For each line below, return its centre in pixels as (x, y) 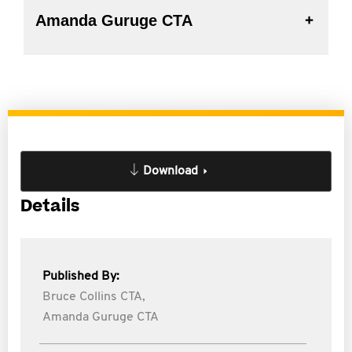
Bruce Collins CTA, (94, 297)
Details (50, 206)
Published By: (81, 277)
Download (170, 171)
